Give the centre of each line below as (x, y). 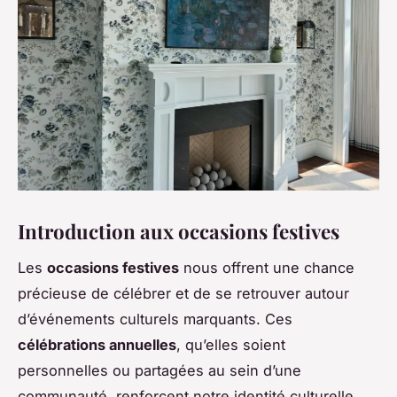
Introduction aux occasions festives (179, 231)
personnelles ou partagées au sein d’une (160, 370)
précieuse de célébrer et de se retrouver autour (183, 293)
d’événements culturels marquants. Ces (155, 319)
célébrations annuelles (97, 344)
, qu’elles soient (231, 344)
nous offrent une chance (267, 267)
